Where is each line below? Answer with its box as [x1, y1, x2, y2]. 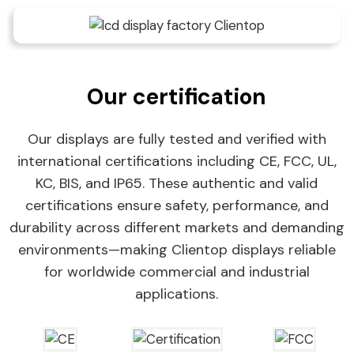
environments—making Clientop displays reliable [17, 240, 336, 260]
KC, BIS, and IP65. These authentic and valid [36, 174, 318, 194]
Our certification [87, 82, 267, 112]
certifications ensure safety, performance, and [24, 196, 329, 216]
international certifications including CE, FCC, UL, [17, 152, 337, 171]
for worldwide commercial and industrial [43, 262, 310, 282]
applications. [135, 284, 219, 304]
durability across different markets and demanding [9, 218, 345, 238]
